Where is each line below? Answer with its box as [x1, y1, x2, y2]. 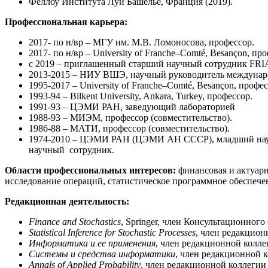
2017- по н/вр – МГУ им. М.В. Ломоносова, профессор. [29, 37, 254, 48]
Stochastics [79, 217, 121, 227]
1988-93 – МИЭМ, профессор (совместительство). [29, 112, 232, 123]
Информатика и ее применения [29, 238, 156, 249]
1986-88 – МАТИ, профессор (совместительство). [29, 123, 230, 134]
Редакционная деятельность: [5, 196, 129, 207]
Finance [29, 217, 62, 227]
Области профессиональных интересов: [5, 165, 176, 176]
